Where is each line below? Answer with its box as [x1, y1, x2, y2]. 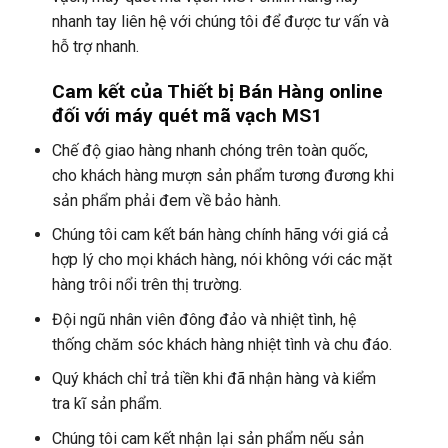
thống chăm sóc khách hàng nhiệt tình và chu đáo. [51, 334, 392, 354]
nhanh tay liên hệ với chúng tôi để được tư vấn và [51, 12, 389, 32]
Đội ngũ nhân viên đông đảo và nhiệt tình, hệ [51, 309, 356, 329]
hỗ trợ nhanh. [51, 37, 139, 57]
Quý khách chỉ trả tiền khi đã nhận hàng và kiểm [51, 369, 376, 389]
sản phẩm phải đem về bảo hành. [51, 190, 281, 210]
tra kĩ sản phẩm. [51, 394, 162, 414]
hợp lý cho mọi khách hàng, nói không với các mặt [51, 250, 392, 270]
